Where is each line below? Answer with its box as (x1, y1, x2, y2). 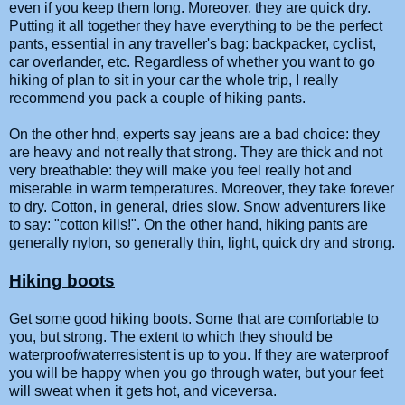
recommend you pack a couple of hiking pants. (9, 89, 306, 106)
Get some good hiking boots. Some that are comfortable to (9, 310, 379, 326)
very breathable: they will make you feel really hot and (9, 162, 352, 178)
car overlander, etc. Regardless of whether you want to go (9, 53, 375, 70)
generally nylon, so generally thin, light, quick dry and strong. (9, 234, 395, 250)
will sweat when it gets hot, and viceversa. (9, 382, 277, 399)
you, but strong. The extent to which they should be (9, 328, 333, 344)
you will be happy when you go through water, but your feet (9, 364, 383, 381)
